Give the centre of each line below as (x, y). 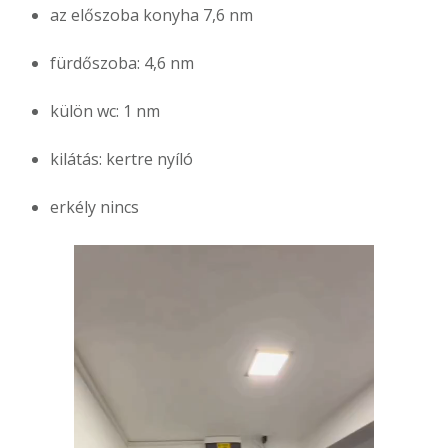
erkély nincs (94, 207)
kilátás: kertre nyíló (121, 159)
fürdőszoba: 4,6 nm (122, 63)
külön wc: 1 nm (105, 111)
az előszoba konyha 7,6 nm (151, 15)
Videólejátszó (123, 258)
